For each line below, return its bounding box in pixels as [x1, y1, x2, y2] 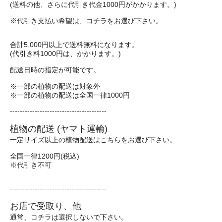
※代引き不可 [10, 162, 52, 169]
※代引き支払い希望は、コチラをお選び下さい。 [10, 17, 163, 25]
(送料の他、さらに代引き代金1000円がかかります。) [10, 1, 176, 9]
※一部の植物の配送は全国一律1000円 [10, 92, 130, 100]
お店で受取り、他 [10, 201, 81, 212]
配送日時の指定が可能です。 [10, 66, 100, 74]
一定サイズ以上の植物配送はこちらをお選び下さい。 [10, 136, 176, 144]
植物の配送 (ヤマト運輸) [10, 123, 108, 134]
